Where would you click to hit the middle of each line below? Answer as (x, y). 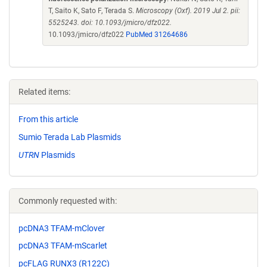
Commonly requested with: (68, 201)
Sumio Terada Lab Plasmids (70, 137)
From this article (48, 119)
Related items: (44, 92)
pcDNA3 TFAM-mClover (62, 228)
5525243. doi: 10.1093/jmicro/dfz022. (110, 23)
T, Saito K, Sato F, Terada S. (92, 11)
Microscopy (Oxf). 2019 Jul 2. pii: (188, 11)
